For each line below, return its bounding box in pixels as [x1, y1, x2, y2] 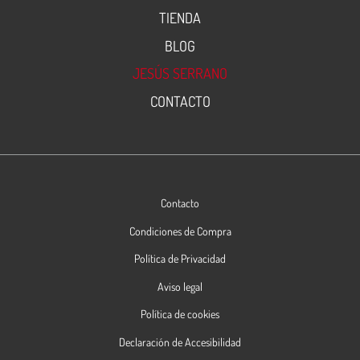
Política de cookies [141, 307, 219, 321]
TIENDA [159, 9, 201, 27]
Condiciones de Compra [129, 223, 231, 238]
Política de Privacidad [134, 252, 226, 266]
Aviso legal [157, 279, 202, 293]
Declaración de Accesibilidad [119, 334, 241, 349]
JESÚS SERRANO [133, 64, 227, 83]
